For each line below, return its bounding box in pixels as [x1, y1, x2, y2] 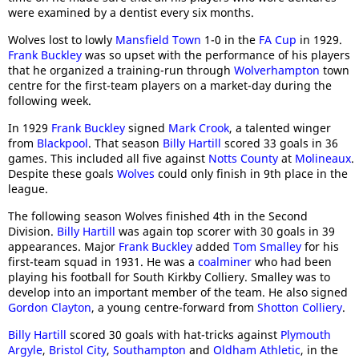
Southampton [113, 341, 186, 357]
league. [8, 180, 48, 196]
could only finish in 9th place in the [155, 165, 348, 181]
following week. [8, 92, 91, 108]
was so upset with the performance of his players [82, 46, 350, 63]
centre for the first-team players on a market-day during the [8, 77, 332, 93]
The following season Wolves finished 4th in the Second [8, 208, 308, 224]
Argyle [8, 341, 42, 357]
